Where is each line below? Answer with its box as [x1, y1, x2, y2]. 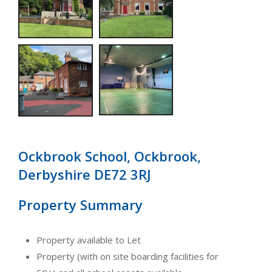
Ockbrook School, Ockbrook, [18, 146, 201, 165]
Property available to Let [36, 233, 141, 246]
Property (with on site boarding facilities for [36, 250, 219, 262]
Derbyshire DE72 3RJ [18, 165, 151, 183]
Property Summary [18, 195, 143, 214]
